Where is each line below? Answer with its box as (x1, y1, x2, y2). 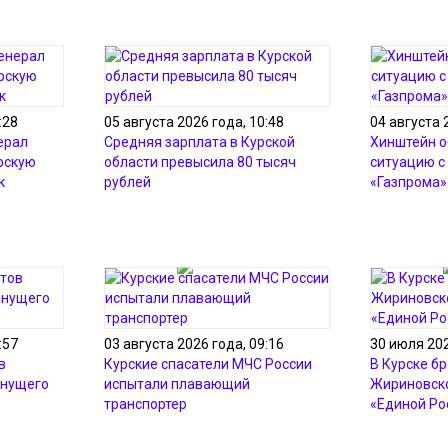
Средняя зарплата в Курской (104, 134, 295, 150)
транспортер (104, 396, 187, 412)
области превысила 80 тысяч (104, 154, 296, 170)
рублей (104, 174, 151, 190)
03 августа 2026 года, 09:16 (104, 336, 284, 352)
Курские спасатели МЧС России (104, 356, 312, 372)
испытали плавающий (104, 376, 250, 392)
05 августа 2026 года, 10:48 (104, 114, 284, 130)
